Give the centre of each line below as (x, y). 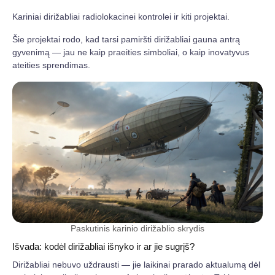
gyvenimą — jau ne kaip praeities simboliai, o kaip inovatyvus (131, 52)
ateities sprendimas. (51, 65)
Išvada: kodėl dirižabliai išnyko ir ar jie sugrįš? (103, 246)
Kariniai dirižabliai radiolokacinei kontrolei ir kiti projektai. (121, 17)
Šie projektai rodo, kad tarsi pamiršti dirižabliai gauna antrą (126, 39)
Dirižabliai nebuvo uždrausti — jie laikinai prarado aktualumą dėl (136, 264)
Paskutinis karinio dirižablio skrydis (137, 228)
